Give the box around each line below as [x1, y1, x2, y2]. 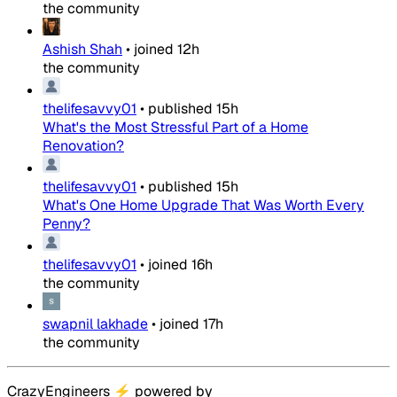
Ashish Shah [43, 40, 122, 59]
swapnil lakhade [43, 315, 148, 334]
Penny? [43, 214, 90, 234]
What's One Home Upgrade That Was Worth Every [43, 196, 364, 215]
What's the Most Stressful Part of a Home [43, 118, 308, 137]
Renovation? [43, 136, 124, 156]
